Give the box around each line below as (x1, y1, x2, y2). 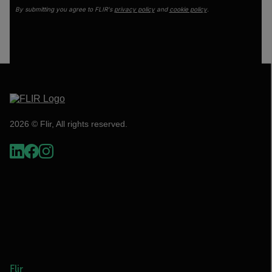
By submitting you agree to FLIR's (15, 5, 114, 13)
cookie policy (169, 5, 207, 13)
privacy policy (114, 5, 155, 13)
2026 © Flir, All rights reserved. (10, 118, 127, 129)
